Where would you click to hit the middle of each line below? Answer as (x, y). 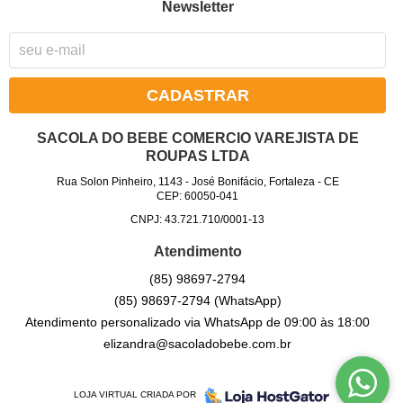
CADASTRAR (197, 96)
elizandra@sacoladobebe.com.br (198, 344)
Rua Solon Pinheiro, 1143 (119, 182)
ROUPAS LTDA (197, 157)
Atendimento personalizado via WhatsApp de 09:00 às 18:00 (198, 322)
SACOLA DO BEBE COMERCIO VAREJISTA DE (197, 139)
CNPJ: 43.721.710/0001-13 (198, 220)
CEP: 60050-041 (198, 197)
